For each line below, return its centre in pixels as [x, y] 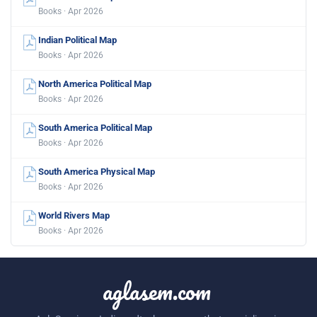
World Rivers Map [74, 215]
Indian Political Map [77, 40]
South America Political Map [95, 127]
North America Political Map [95, 83]
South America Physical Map [97, 171]
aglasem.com [156, 290]
